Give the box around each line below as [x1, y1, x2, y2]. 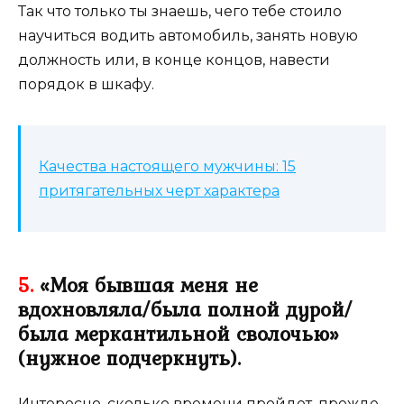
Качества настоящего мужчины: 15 [39, 158, 296, 176]
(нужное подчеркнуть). [18, 343, 241, 374]
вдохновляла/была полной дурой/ [18, 294, 353, 326]
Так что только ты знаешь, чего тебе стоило [18, 3, 342, 21]
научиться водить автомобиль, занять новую [18, 27, 358, 45]
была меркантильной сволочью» [18, 318, 339, 350]
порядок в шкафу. [18, 76, 154, 94]
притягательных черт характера [39, 182, 280, 200]
